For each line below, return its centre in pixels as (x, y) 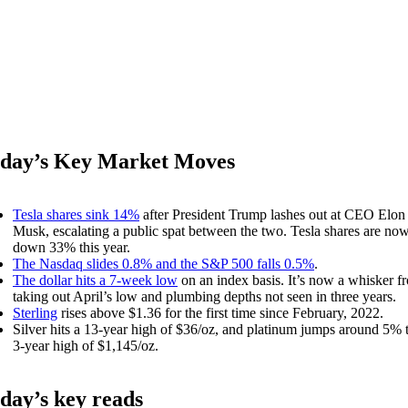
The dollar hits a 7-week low (95, 280)
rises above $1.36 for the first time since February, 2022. (220, 312)
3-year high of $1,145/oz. (86, 345)
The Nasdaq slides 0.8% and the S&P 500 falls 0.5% (163, 263)
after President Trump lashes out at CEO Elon (272, 214)
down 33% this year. (71, 247)
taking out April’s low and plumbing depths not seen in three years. (204, 296)
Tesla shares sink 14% (76, 214)
